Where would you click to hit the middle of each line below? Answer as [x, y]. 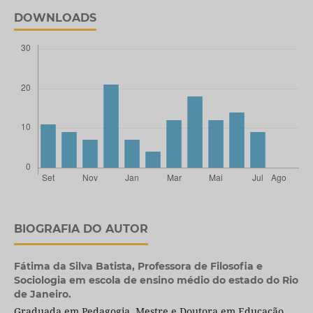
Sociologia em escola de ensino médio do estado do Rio [156, 281]
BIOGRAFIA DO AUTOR [81, 229]
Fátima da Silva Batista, [75, 267]
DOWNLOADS [55, 18]
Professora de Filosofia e [200, 267]
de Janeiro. [42, 294]
